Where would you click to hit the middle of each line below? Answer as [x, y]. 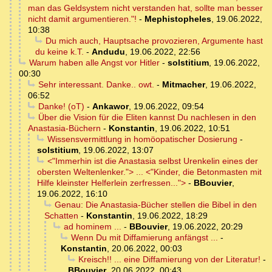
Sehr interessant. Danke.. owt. [96, 85]
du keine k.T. [59, 52]
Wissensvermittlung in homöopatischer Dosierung [142, 139]
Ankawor [110, 107]
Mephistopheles [178, 19]
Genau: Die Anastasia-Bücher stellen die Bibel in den [155, 205]
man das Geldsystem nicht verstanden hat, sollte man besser [145, 8]
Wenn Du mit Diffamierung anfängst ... [144, 238]
